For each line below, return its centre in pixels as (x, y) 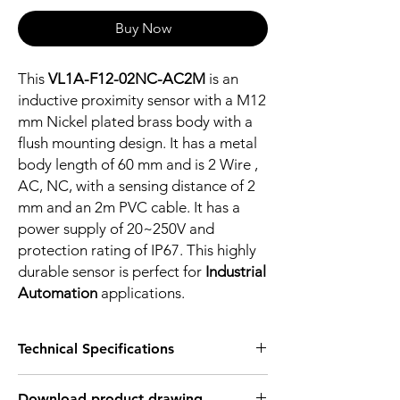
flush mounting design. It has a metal (137, 143)
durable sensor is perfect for (112, 272)
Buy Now (143, 29)
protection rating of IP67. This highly (137, 250)
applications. (143, 293)
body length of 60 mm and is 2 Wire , (138, 165)
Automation (59, 293)
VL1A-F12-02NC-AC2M (127, 79)
